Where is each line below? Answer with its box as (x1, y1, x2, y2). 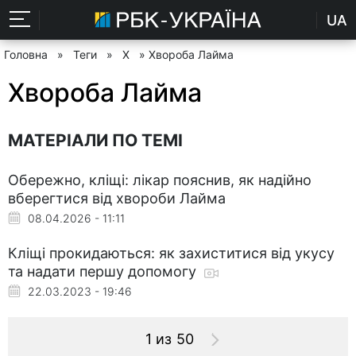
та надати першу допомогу (8, 262, 200, 280)
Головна (4, 48, 48, 61)
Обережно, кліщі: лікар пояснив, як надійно (8, 171, 311, 188)
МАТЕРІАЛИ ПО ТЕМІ (8, 130, 183, 150)
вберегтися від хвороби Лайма (8, 189, 226, 207)
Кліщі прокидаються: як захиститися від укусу (8, 244, 335, 261)
